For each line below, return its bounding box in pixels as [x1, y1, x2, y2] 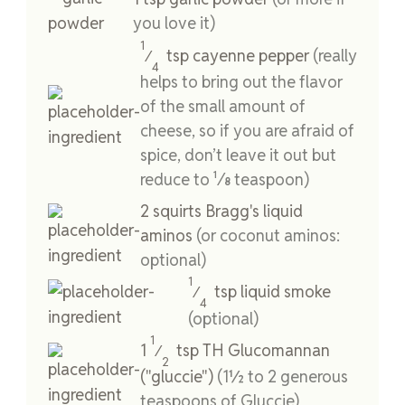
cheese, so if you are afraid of [140, 120, 354, 142]
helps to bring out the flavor [140, 71, 343, 93]
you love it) [133, 12, 216, 33]
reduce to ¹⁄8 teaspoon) [140, 169, 309, 191]
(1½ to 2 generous [217, 366, 348, 388]
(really [313, 44, 357, 66]
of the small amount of [140, 96, 306, 118]
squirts [153, 201, 202, 222]
